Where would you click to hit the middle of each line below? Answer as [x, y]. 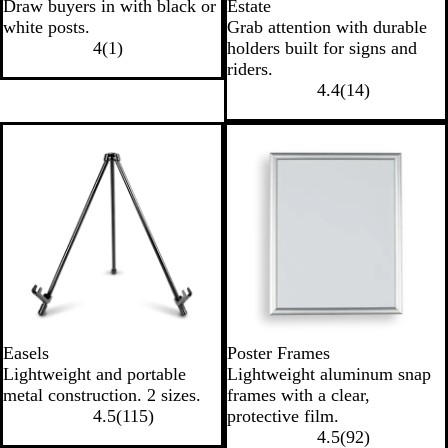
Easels [26, 353]
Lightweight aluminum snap [329, 374]
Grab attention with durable [327, 27]
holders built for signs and [322, 48]
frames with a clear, [298, 395]
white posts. [46, 27]
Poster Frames [278, 353]
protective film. [283, 416]
